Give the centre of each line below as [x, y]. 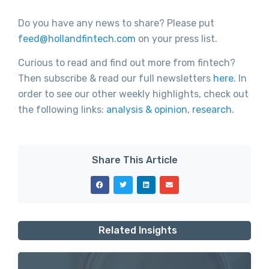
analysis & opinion [147, 110]
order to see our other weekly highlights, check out [133, 94]
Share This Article [134, 160]
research [212, 110]
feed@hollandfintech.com [77, 39]
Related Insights [138, 230]
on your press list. [177, 39]
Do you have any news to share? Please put [116, 23]
